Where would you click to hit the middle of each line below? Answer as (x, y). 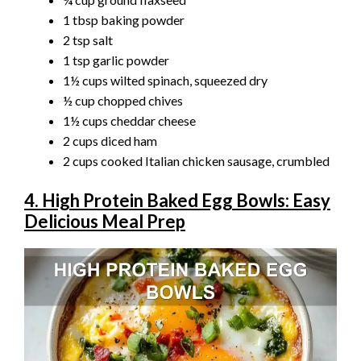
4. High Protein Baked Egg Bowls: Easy (177, 201)
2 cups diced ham (110, 141)
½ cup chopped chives (123, 101)
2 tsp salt (88, 40)
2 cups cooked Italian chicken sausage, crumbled (196, 161)
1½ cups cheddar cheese (129, 121)
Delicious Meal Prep (105, 222)
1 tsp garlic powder (116, 60)
